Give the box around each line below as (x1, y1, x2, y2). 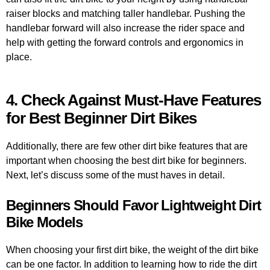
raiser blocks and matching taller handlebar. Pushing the (6, 8, 245, 19)
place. (6, 51, 32, 62)
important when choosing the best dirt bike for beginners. (6, 155, 246, 166)
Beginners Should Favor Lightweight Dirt (6, 197, 261, 214)
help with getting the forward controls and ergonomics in (6, 37, 243, 48)
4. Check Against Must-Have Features (6, 92, 261, 109)
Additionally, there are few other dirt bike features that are (6, 141, 248, 152)
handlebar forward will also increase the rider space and (6, 22, 245, 33)
